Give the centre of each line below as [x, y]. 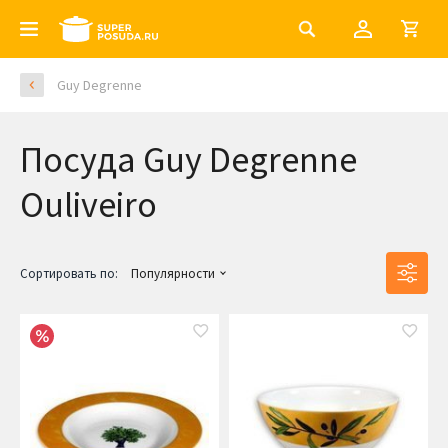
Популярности [173, 274]
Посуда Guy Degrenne [188, 159]
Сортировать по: [69, 274]
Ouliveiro [88, 204]
